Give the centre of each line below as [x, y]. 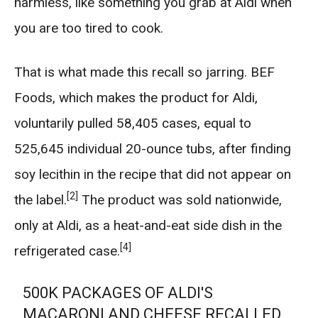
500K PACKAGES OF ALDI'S [118, 293]
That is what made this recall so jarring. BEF [144, 72]
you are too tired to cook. [89, 28]
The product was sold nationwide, [180, 200]
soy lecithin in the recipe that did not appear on [153, 174]
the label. [40, 200]
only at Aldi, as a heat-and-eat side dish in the [148, 225]
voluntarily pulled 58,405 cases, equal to [133, 123]
